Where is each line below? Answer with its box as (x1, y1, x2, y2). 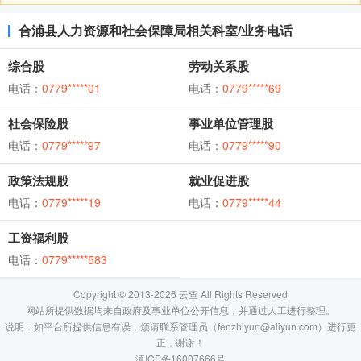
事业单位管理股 (189, 114, 273, 132)
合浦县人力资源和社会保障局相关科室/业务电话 (19, 21, 293, 39)
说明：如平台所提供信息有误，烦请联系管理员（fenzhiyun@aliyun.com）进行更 (5, 319, 356, 333)
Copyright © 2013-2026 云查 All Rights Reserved (73, 287, 288, 301)
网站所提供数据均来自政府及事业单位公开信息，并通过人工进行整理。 (26, 303, 335, 317)
